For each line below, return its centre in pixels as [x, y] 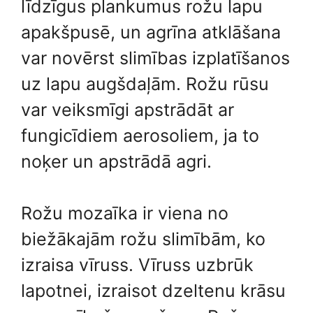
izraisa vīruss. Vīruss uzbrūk [137, 265]
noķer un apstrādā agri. [116, 161]
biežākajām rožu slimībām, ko [143, 239]
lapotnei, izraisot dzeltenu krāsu [153, 291]
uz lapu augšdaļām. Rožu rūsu [145, 83]
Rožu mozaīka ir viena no [125, 213]
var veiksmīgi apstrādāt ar [128, 109]
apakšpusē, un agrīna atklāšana [151, 32]
